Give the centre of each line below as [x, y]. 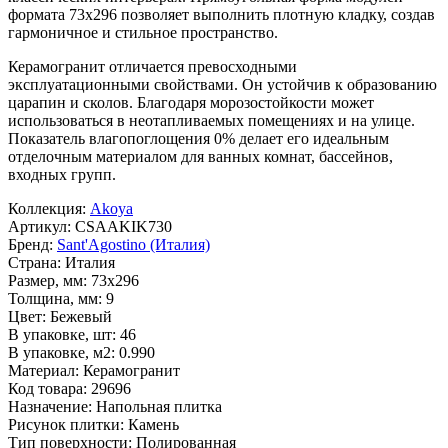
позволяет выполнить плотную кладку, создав [276, 15]
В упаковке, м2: [61, 353]
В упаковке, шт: [62, 335]
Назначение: [50, 407]
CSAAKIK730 [123, 227]
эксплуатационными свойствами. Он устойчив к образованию [222, 85]
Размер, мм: [47, 281]
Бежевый [81, 317]
